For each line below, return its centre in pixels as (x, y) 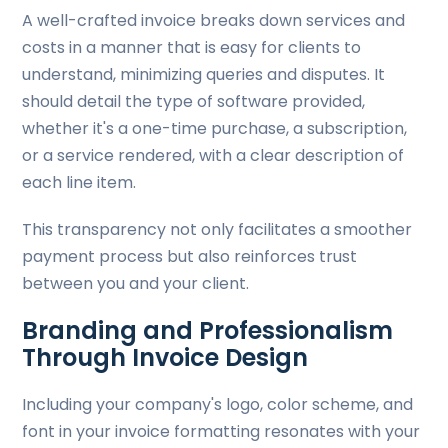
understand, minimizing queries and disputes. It (204, 74)
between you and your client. (136, 283)
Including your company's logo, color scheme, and (218, 404)
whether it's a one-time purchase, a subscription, (215, 128)
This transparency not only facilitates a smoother (217, 229)
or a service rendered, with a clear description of (213, 155)
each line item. (81, 182)
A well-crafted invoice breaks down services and (214, 20)
